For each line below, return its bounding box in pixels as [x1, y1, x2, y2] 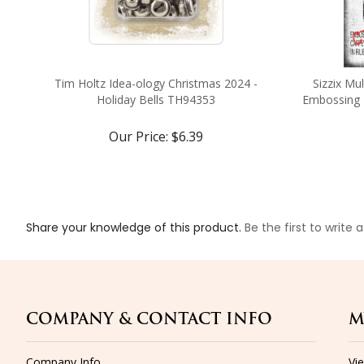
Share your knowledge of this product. [26, 219, 245, 236]
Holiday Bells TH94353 [97, 92, 215, 107]
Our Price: [109, 128, 168, 145]
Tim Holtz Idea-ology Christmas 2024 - [54, 76, 258, 91]
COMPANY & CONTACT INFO [26, 313, 272, 328]
